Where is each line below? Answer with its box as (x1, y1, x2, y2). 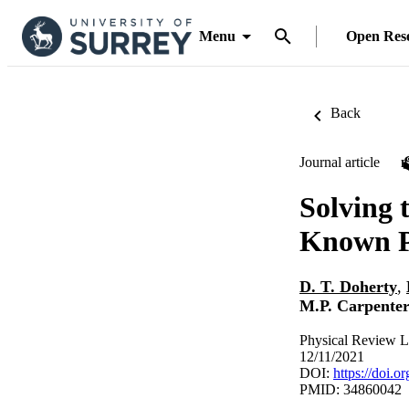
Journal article (299, 154, 380, 170)
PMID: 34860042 (299, 381, 402, 397)
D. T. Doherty (299, 278, 397, 297)
